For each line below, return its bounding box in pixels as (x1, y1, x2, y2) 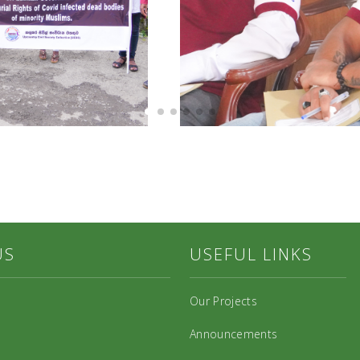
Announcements (190, 326, 278, 342)
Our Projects (190, 293, 257, 309)
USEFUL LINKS (190, 243, 313, 265)
